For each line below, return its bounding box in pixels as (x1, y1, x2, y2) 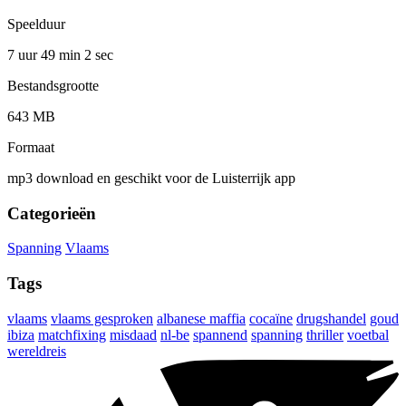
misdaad (110, 326, 157, 343)
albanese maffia (157, 310, 246, 326)
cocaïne (249, 310, 293, 326)
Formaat (7, 139, 54, 155)
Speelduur (7, 15, 65, 32)
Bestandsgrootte (7, 77, 99, 93)
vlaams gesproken (51, 310, 153, 326)
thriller (306, 326, 343, 343)
